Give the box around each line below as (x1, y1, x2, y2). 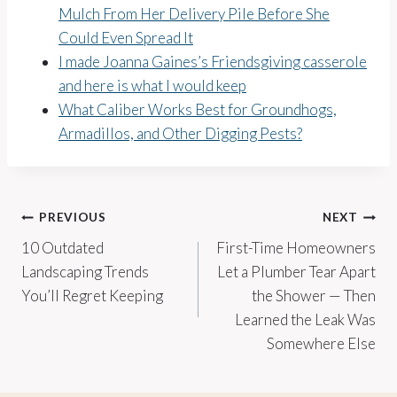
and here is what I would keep (58, 75, 246, 95)
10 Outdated (21, 237, 104, 257)
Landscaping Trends (21, 261, 149, 281)
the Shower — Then (252, 285, 376, 305)
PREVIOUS (39, 210, 106, 225)
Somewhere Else (267, 333, 376, 353)
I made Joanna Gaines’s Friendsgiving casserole (58, 51, 367, 71)
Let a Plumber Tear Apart (217, 261, 376, 281)
